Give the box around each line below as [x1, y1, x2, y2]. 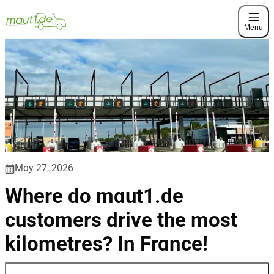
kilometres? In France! [5, 235, 208, 256]
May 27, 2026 [15, 163, 73, 174]
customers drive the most [5, 211, 237, 232]
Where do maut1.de [5, 187, 183, 208]
